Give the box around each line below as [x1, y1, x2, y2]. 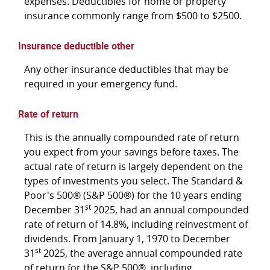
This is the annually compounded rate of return [24, 131, 239, 145]
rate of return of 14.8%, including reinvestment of [24, 218, 248, 231]
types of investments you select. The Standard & [24, 174, 243, 188]
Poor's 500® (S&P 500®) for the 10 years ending [24, 189, 242, 202]
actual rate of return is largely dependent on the [24, 160, 243, 174]
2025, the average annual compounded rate [41, 246, 242, 260]
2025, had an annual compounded [91, 203, 249, 217]
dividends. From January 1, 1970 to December [24, 232, 230, 246]
